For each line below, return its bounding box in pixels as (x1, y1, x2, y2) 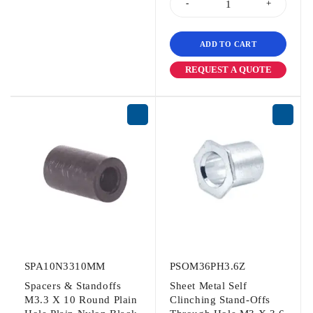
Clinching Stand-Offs (170, 294, 270, 306)
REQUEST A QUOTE (184, 64, 272, 75)
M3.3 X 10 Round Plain (24, 294, 138, 306)
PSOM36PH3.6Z (170, 261, 246, 272)
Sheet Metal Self (170, 280, 247, 292)
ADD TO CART (199, 39, 257, 48)
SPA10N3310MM (24, 261, 105, 272)
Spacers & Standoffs (24, 280, 122, 292)
